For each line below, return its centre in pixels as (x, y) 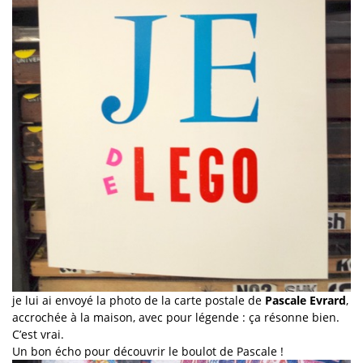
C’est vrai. (38, 334)
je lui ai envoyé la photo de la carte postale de (139, 300)
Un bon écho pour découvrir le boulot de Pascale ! (148, 351)
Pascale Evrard (305, 300)
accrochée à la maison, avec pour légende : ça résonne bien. (176, 317)
